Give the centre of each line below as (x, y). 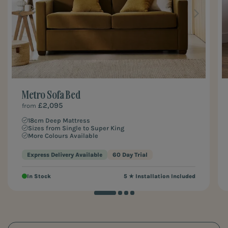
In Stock (39, 176)
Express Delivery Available (65, 154)
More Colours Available (63, 135)
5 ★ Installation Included (160, 176)
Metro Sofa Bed (51, 94)
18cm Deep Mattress (59, 120)
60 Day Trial (130, 154)
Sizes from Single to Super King (76, 128)
